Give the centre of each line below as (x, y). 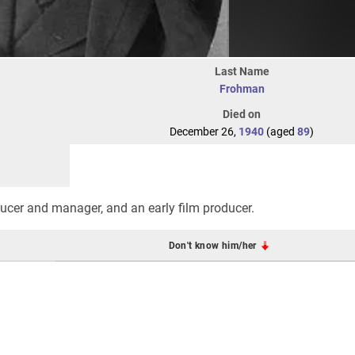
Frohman (242, 89)
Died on (242, 114)
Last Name (242, 71)
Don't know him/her (214, 245)
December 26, (204, 132)
